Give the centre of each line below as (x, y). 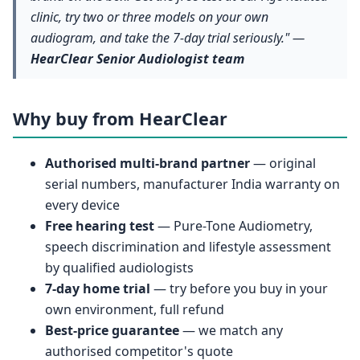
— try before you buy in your (239, 289)
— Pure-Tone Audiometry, (233, 226)
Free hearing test (100, 226)
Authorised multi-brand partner (147, 164)
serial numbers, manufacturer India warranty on (192, 184)
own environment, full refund (135, 310)
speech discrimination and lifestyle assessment (188, 247)
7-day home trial (98, 289)
